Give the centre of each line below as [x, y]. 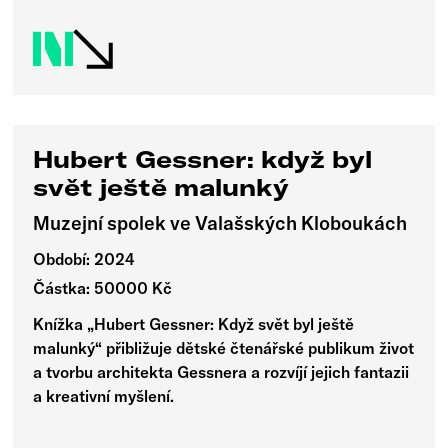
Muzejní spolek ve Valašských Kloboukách [220, 223]
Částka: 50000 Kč [103, 288]
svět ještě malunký [161, 186]
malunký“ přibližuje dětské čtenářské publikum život [224, 347]
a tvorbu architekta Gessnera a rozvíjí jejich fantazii [221, 371]
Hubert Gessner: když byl [203, 158]
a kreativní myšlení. [104, 395]
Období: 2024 [84, 259]
